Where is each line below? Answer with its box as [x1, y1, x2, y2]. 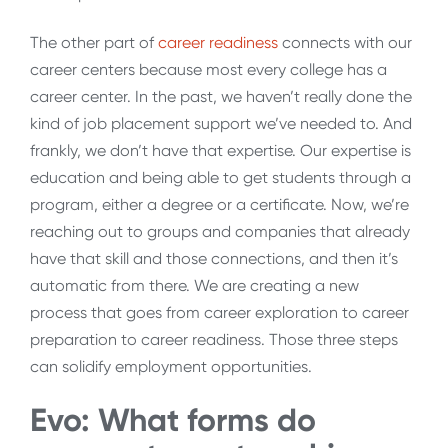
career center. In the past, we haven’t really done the [30, 87, 412, 107]
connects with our [278, 33, 412, 53]
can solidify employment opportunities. [30, 357, 316, 377]
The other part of [30, 33, 158, 53]
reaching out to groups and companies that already [30, 222, 410, 242]
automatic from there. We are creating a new [30, 276, 359, 296]
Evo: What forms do [30, 400, 316, 439]
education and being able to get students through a [30, 168, 411, 188]
